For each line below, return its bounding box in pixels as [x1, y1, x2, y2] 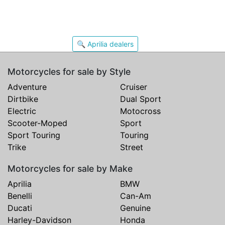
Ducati [8, 203, 32, 213]
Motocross [120, 106, 161, 116]
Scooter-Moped [8, 118, 67, 128]
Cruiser [120, 82, 147, 92]
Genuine [120, 203, 151, 213]
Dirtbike [8, 94, 38, 104]
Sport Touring [8, 130, 60, 140]
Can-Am [120, 191, 151, 201]
